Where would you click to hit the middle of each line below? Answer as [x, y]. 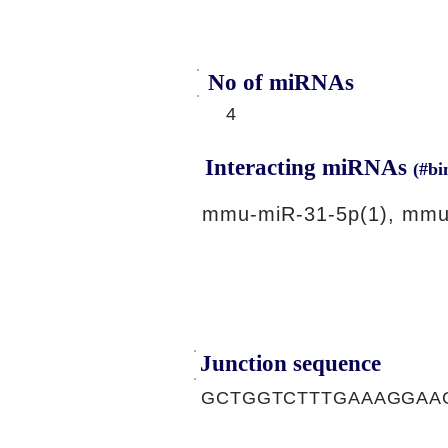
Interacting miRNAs [309, 167]
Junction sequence [290, 363]
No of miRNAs [281, 82]
